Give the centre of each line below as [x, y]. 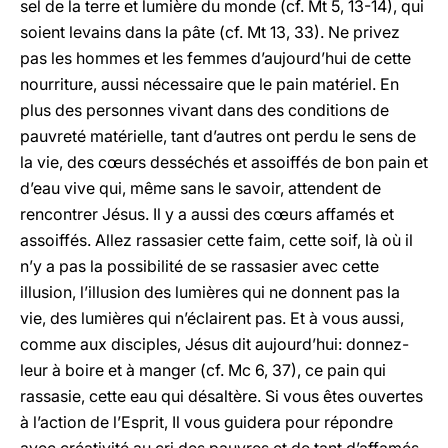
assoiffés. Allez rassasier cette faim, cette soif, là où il [216, 240]
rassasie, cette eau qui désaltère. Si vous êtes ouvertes [221, 396]
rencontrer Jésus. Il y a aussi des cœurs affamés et [207, 214]
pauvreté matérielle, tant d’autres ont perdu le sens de [218, 136]
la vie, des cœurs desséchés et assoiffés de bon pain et [224, 162]
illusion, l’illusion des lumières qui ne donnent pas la [210, 292]
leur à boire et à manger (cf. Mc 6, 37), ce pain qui [203, 370]
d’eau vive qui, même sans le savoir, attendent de [200, 188]
